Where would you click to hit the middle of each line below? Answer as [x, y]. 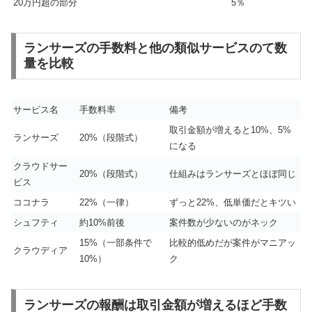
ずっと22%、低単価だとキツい [233, 203]
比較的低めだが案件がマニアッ [233, 243]
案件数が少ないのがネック [224, 223]
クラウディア [40, 251]
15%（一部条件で [116, 243]
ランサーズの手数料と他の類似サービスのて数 [155, 48]
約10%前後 [102, 223]
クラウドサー [40, 166]
